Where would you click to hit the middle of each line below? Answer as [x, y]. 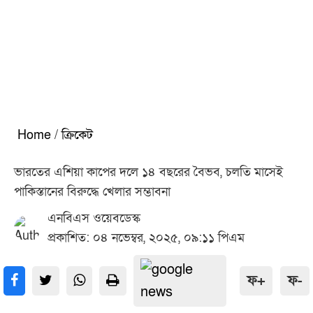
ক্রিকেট [77, 135]
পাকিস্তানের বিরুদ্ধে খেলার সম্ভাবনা [92, 192]
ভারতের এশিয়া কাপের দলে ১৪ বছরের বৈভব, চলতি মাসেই [148, 172]
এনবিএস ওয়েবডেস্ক [94, 218]
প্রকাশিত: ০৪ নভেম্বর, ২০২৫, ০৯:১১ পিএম [146, 238]
